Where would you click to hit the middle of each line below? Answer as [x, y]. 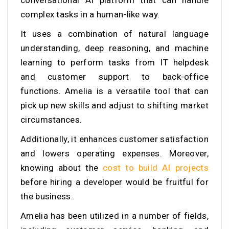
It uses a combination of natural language [114, 34]
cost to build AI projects [156, 168]
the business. [48, 197]
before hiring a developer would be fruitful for [114, 182]
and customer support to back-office [114, 77]
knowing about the [62, 168]
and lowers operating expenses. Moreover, [114, 154]
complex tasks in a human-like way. [91, 15]
